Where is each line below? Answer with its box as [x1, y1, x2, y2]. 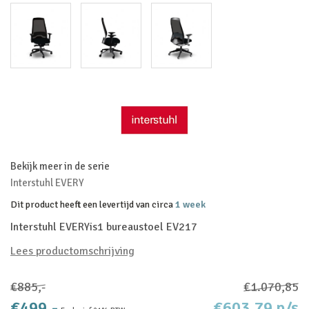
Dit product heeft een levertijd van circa [10, 199, 175, 210]
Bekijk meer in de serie [10, 160, 110, 172]
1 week [175, 199, 206, 210]
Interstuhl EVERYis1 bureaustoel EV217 [10, 220, 197, 234]
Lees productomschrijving [10, 244, 134, 258]
